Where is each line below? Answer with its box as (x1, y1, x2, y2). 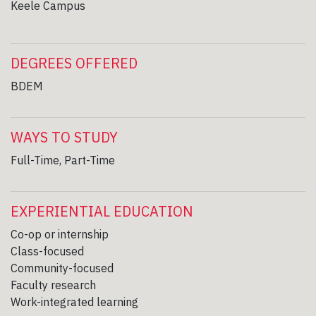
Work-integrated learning (11, 294, 138, 309)
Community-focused (11, 260, 114, 275)
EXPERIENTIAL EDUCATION (11, 201, 193, 221)
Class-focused (11, 243, 84, 258)
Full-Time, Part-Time (11, 152, 115, 167)
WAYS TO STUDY (11, 127, 118, 147)
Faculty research (11, 277, 96, 292)
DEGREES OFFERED (11, 53, 138, 73)
